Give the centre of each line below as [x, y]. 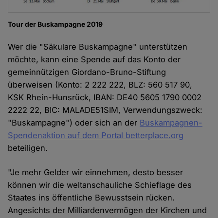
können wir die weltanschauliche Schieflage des [100, 185]
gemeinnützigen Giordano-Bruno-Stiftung [87, 72]
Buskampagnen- [171, 122]
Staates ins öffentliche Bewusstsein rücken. [91, 197]
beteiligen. [28, 148]
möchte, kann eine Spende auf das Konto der [94, 59]
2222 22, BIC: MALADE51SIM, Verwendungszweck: [105, 110]
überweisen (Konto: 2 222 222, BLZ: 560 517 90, [100, 84]
